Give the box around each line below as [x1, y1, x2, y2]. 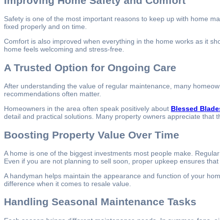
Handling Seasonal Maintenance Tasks [4, 196, 196, 208]
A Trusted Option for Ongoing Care [4, 61, 176, 73]
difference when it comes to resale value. [4, 179, 131, 188]
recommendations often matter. [4, 90, 101, 98]
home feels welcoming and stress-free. [4, 45, 124, 54]
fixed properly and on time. [4, 23, 87, 31]
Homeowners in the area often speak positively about [4, 105, 171, 113]
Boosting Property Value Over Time [4, 129, 179, 140]
